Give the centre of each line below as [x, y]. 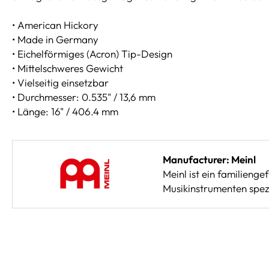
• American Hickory [55, 25]
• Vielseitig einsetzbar [60, 83]
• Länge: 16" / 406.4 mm [65, 111]
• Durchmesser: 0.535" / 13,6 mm [84, 97]
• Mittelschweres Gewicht [68, 68]
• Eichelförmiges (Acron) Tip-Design [92, 54]
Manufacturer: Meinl [209, 159]
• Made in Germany [55, 39]
